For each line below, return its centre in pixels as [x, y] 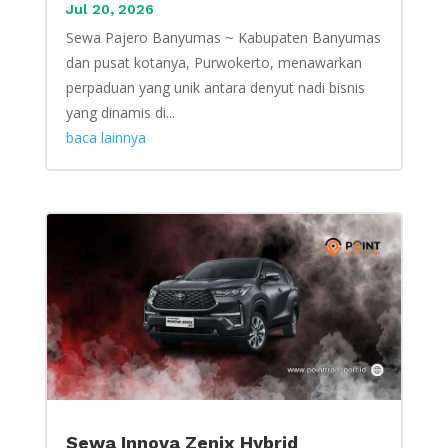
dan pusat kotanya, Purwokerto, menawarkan [213, 63]
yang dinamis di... [120, 113]
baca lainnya [105, 138]
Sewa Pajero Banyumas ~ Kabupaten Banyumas [223, 38]
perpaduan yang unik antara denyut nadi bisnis [215, 88]
